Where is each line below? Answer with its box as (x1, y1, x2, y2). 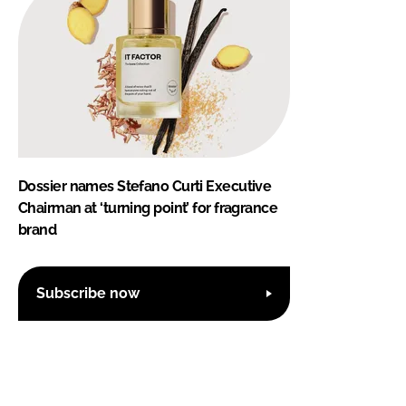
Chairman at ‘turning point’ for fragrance (18, 198, 278, 217)
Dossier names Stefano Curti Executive (18, 177, 272, 195)
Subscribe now (36, 285, 140, 303)
